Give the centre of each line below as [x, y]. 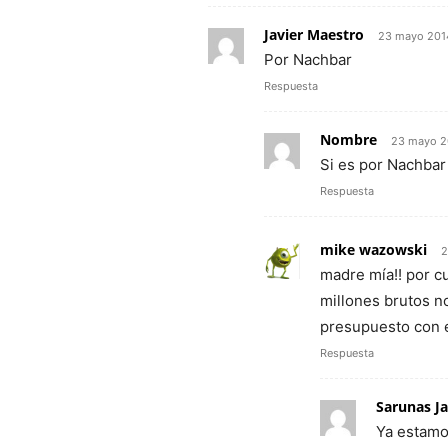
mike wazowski [373, 249]
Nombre [348, 139]
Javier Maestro [314, 34]
